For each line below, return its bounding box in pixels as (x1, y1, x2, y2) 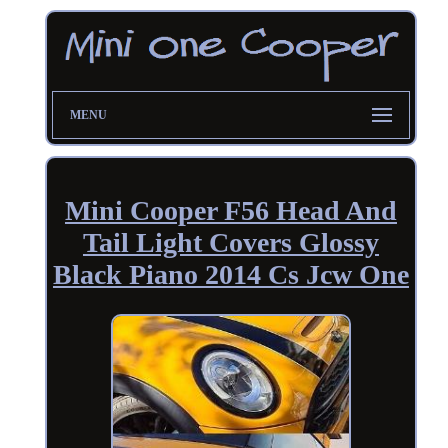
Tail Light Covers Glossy (82, 226, 379, 258)
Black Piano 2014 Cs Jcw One (52, 258, 409, 290)
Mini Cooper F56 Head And (64, 194, 397, 226)
